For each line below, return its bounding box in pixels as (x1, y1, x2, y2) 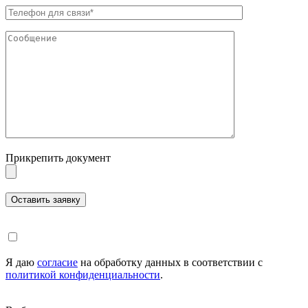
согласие (37, 256, 78, 268)
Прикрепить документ (5, 151, 111, 164)
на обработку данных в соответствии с (78, 256, 263, 268)
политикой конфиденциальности (5, 268, 160, 280)
